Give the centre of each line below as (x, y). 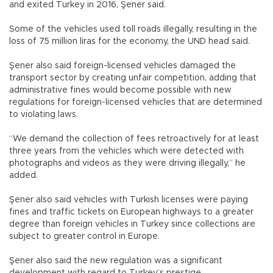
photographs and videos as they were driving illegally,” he (127, 164)
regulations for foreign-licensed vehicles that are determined (136, 103)
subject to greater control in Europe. (84, 237)
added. (23, 176)
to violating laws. (44, 115)
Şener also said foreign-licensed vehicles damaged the (122, 66)
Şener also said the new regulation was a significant (116, 261)
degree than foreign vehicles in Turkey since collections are (132, 225)
